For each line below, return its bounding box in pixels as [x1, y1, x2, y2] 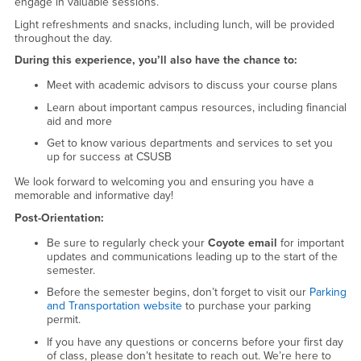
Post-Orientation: [14, 210, 107, 225]
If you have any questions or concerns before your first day [46, 334, 343, 349]
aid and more [46, 114, 112, 128]
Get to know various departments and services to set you [46, 136, 333, 151]
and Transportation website [46, 299, 182, 313]
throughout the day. [14, 31, 112, 45]
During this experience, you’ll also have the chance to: [14, 53, 297, 68]
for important [276, 235, 344, 250]
